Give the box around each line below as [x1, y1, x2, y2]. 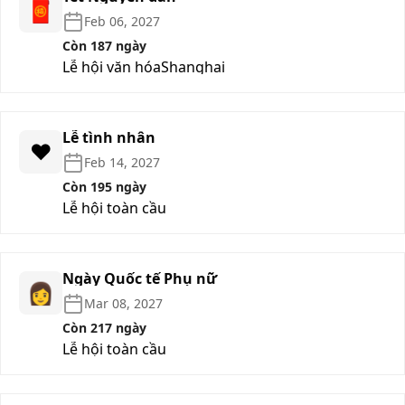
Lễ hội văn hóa [62, 56, 161, 77]
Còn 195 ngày [62, 177, 146, 195]
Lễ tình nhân [62, 127, 155, 147]
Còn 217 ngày [62, 318, 146, 336]
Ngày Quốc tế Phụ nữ [62, 268, 217, 288]
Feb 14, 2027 [84, 153, 160, 171]
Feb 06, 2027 [84, 12, 160, 30]
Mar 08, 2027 [84, 294, 163, 312]
